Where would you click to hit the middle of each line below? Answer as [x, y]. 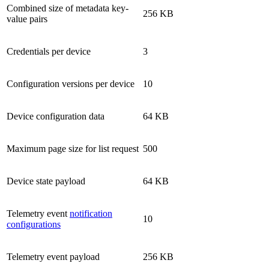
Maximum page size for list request [73, 148]
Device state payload [46, 181]
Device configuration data [56, 116]
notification [91, 213]
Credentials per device [49, 51]
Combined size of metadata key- [68, 8]
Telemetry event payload [53, 256]
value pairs [27, 19]
